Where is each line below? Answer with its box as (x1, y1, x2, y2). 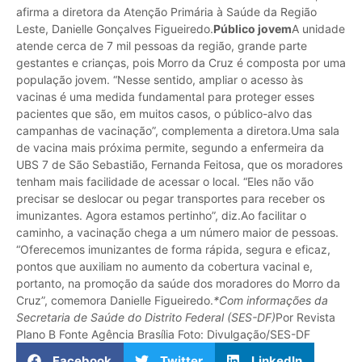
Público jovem (213, 21, 292, 36)
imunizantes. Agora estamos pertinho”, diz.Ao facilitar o (16, 208, 306, 222)
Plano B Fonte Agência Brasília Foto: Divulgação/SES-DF (16, 326, 310, 341)
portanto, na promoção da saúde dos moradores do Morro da (16, 276, 340, 290)
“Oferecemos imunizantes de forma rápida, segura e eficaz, (16, 242, 330, 256)
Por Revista (276, 309, 335, 324)
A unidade (292, 21, 345, 36)
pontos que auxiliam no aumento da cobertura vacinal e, (16, 259, 313, 273)
